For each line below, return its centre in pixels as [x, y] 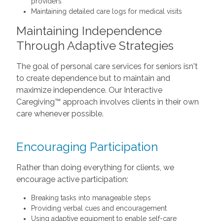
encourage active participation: [72, 179]
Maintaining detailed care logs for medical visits [106, 11]
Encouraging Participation [87, 147]
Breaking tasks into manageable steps [91, 198]
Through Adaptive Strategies [95, 46]
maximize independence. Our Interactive [89, 90]
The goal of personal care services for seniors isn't [107, 66]
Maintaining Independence [89, 31]
